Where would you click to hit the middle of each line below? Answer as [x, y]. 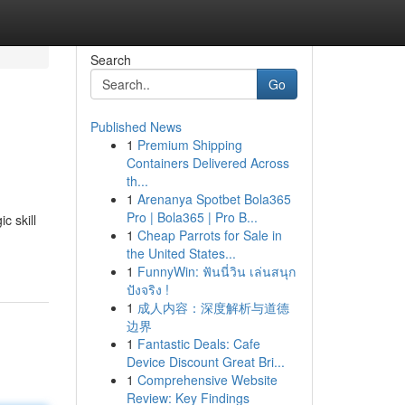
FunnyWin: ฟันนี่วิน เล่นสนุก [216, 271]
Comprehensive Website [207, 380]
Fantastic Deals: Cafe [198, 344]
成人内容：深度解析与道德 [213, 307]
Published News [136, 127]
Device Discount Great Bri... [205, 362]
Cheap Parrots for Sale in [209, 235]
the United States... [181, 253]
